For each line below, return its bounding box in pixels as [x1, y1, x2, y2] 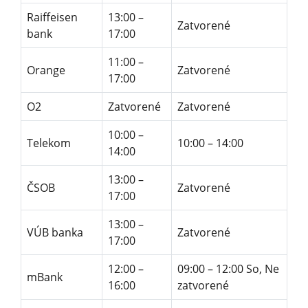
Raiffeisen [27, 9, 78, 25]
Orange [27, 62, 65, 78]
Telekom [27, 135, 71, 151]
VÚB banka [27, 224, 83, 240]
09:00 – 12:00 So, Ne [177, 261, 279, 276]
